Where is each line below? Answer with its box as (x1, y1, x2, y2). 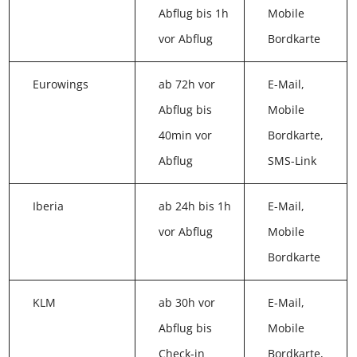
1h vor (155, 227, 190, 243)
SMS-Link (261, 156, 310, 172)
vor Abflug (155, 34, 210, 50)
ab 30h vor (155, 298, 213, 314)
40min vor (155, 131, 210, 147)
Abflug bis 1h (155, 9, 226, 25)
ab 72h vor (155, 80, 213, 96)
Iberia (33, 202, 65, 218)
